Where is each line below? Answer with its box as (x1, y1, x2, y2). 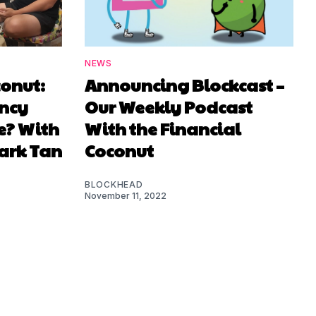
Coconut (85, 138, 154, 162)
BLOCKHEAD (85, 178, 143, 190)
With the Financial (85, 116, 241, 140)
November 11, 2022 (85, 190, 166, 201)
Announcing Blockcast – (85, 72, 284, 97)
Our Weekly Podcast (85, 94, 253, 119)
